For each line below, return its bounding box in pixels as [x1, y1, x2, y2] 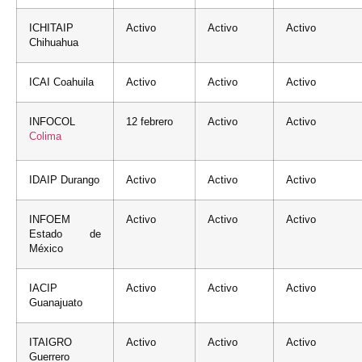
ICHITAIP [29, 22, 74, 34]
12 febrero [126, 116, 173, 128]
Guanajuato [29, 297, 82, 309]
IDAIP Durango [29, 174, 99, 186]
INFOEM [29, 213, 70, 225]
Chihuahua [29, 36, 78, 48]
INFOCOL [29, 116, 75, 128]
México [29, 242, 63, 255]
